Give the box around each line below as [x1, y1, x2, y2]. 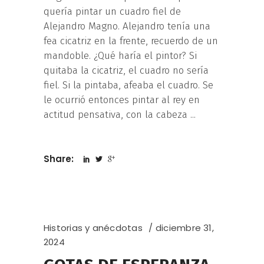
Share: [44, 153, 76, 166]
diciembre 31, [155, 222, 214, 235]
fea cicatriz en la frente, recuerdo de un [44, 35, 218, 48]
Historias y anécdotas [44, 222, 143, 235]
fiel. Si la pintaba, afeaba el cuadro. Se [44, 79, 213, 92]
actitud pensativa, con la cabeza [44, 108, 190, 121]
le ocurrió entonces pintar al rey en [44, 94, 200, 107]
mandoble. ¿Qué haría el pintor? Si [44, 49, 197, 62]
